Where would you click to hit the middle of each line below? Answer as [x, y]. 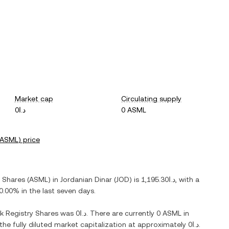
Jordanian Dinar [86, 179]
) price [29, 140]
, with [185, 179]
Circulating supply [152, 99]
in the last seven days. [58, 191]
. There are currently [121, 213]
